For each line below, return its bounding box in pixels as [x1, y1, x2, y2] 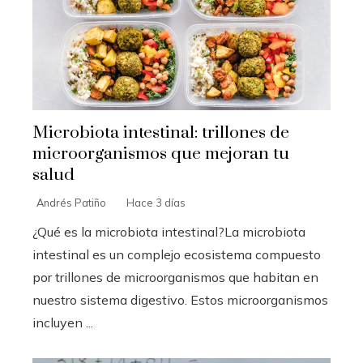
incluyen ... [32, 314, 93, 331]
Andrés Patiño [36, 196, 106, 210]
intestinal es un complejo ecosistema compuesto [32, 246, 321, 263]
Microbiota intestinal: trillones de [32, 122, 289, 144]
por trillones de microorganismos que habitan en [32, 269, 318, 286]
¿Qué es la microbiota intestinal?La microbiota [32, 224, 305, 241]
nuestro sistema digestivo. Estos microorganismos [32, 292, 328, 309]
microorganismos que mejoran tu [32, 143, 289, 165]
